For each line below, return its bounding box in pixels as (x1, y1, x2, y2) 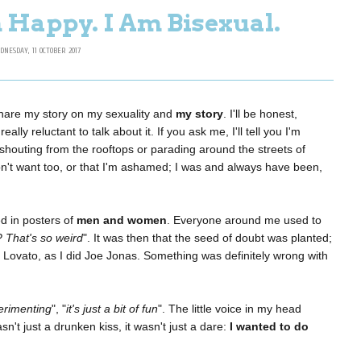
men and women (73, 214, 167, 227)
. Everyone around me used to (167, 214, 322, 227)
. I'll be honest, (223, 107, 297, 121)
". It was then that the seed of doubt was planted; (83, 231, 332, 245)
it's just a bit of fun (66, 302, 158, 316)
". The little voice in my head (158, 302, 301, 316)
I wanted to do (230, 320, 309, 334)
